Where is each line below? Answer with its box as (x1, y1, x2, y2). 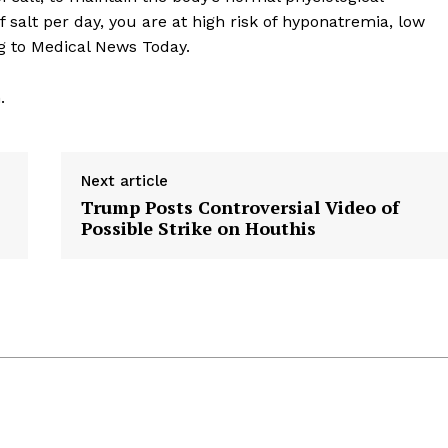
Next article (80, 172, 168, 191)
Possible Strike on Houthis (80, 216, 316, 241)
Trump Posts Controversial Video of (80, 195, 399, 220)
